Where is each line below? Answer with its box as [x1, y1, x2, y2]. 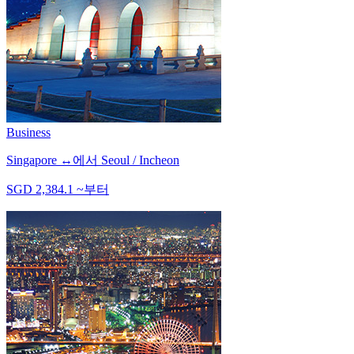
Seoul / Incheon [101, 153, 179, 168]
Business [6, 126, 51, 140]
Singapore [6, 153, 57, 168]
